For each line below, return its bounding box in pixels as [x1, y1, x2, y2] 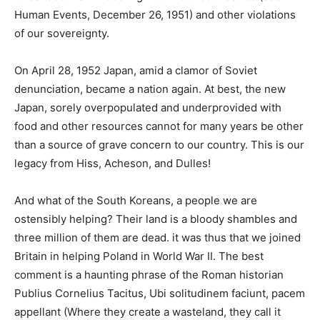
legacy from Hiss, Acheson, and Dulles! [14, 156, 211, 170]
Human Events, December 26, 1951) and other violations [14, 8, 296, 21]
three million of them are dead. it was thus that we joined [14, 231, 301, 244]
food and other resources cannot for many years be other [14, 119, 304, 133]
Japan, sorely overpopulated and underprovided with [14, 101, 281, 114]
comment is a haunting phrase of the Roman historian [14, 268, 284, 281]
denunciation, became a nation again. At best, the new [14, 82, 286, 96]
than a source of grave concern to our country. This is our [14, 138, 304, 151]
